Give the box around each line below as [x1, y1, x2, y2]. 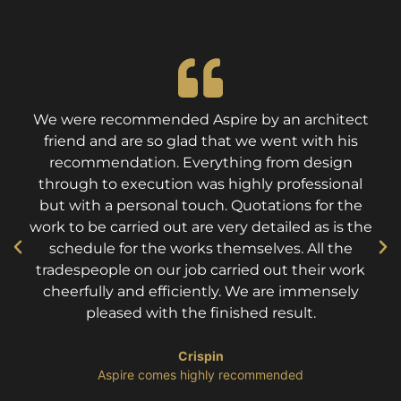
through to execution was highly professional [38, 175, 363, 193]
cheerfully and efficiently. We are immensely [42, 283, 359, 301]
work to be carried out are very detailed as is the [29, 218, 372, 236]
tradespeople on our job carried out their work [36, 261, 365, 279]
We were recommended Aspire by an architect [32, 111, 369, 129]
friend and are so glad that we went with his [43, 132, 358, 150]
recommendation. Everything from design [48, 154, 353, 172]
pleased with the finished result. [85, 304, 316, 322]
